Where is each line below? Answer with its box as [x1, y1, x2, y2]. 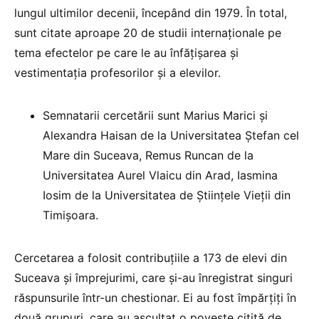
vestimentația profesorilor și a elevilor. [14, 65, 221, 80]
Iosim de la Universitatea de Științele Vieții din [43, 187, 291, 202]
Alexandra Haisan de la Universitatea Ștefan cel [43, 127, 299, 142]
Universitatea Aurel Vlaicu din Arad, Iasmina [43, 167, 278, 182]
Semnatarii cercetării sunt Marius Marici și [43, 108, 268, 122]
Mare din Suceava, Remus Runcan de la [43, 147, 253, 162]
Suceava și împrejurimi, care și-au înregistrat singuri [14, 270, 293, 285]
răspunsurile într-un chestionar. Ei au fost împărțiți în [14, 290, 296, 305]
